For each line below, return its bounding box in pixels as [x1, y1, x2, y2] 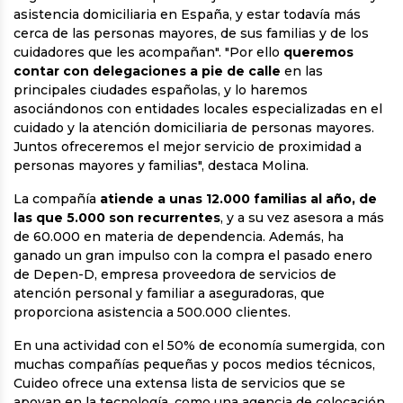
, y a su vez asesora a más [220, 210, 384, 227]
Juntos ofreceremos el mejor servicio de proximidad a [13, 139, 362, 156]
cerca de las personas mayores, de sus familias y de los [13, 25, 369, 42]
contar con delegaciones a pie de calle [13, 63, 281, 80]
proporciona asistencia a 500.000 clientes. [13, 304, 291, 321]
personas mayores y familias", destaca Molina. [13, 157, 309, 175]
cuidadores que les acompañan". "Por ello [13, 44, 280, 61]
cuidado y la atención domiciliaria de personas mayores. [13, 120, 374, 137]
